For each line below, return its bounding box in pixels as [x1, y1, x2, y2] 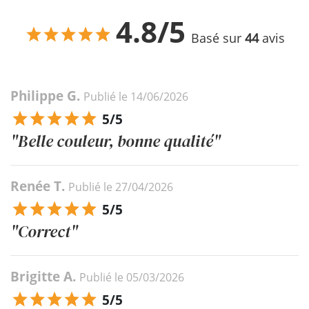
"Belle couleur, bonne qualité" [10, 129, 221, 152]
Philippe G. [10, 86, 83, 105]
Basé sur [191, 29, 245, 46]
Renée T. [10, 177, 68, 195]
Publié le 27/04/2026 [68, 179, 173, 195]
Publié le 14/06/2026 [83, 88, 188, 104]
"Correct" [10, 219, 78, 243]
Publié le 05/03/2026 [79, 269, 184, 285]
